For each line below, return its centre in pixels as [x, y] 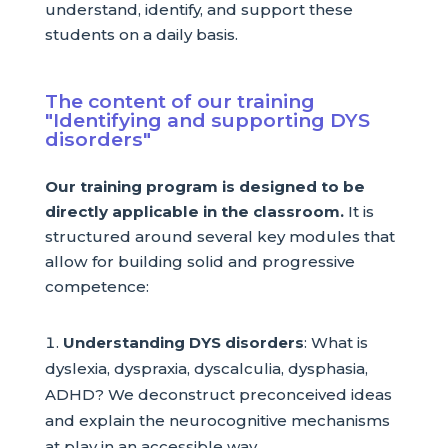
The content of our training [179, 101]
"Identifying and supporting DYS [207, 120]
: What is [335, 342]
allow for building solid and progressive [199, 262]
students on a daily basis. [141, 35]
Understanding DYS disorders [183, 342]
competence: [96, 287]
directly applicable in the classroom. [194, 212]
